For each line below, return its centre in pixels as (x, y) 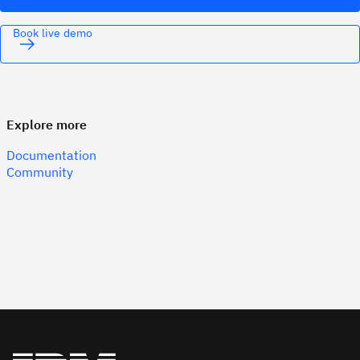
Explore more (47, 124)
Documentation (51, 155)
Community (40, 172)
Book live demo (53, 33)
